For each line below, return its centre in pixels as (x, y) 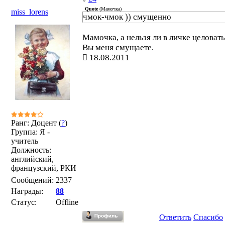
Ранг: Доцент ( (36, 123)
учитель (25, 141)
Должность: (31, 150)
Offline (67, 202)
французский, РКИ (44, 168)
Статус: (24, 202)
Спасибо (208, 217)
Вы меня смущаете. (118, 47)
